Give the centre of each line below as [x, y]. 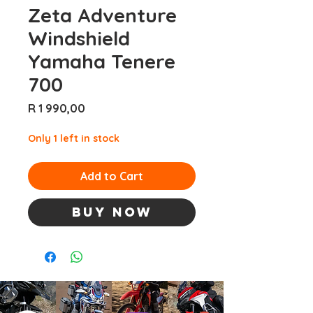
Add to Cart [112, 176]
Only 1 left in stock [74, 138]
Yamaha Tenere [102, 61]
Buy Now [112, 212]
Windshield [79, 38]
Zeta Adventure [102, 15]
